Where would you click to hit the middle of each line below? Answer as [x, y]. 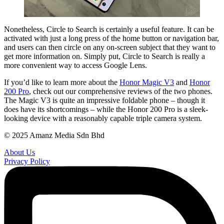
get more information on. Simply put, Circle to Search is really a [104, 56]
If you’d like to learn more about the [62, 82]
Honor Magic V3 [147, 82]
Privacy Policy [27, 161]
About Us [19, 152]
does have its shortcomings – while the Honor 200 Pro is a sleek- [106, 109]
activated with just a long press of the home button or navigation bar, [111, 38]
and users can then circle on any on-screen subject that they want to [110, 47]
